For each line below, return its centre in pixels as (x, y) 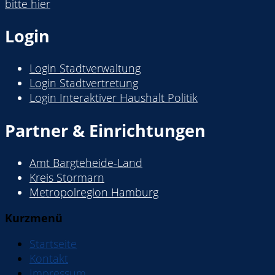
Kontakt (49, 259)
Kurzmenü (34, 218)
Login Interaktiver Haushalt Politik (114, 98)
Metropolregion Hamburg (94, 192)
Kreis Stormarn (67, 178)
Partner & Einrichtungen (105, 130)
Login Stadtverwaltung (85, 68)
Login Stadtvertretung (84, 83)
